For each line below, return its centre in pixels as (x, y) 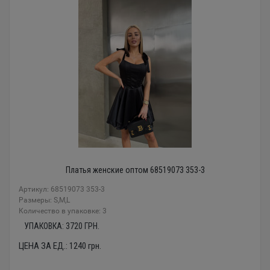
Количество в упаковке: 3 (63, 211)
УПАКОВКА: (45, 226)
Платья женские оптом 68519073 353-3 (135, 170)
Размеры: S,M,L (44, 200)
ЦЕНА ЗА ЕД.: (44, 246)
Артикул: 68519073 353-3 (62, 190)
